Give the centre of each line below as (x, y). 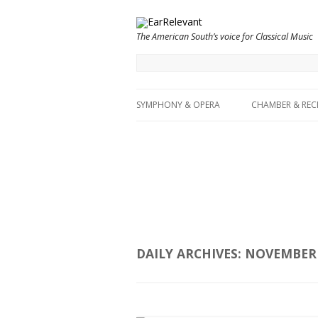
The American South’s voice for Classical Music (225, 37)
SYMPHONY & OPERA (178, 105)
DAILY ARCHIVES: (191, 253)
